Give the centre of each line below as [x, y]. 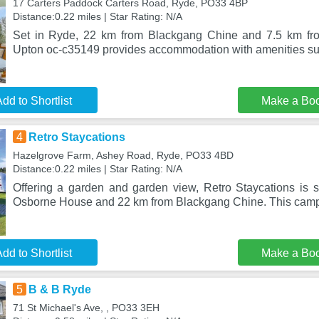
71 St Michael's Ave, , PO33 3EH [86, 308]
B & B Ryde [59, 289]
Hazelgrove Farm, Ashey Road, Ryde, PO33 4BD [123, 155]
